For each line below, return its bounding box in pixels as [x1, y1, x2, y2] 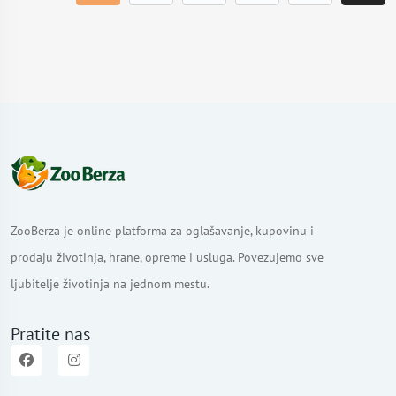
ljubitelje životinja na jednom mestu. [11, 275, 209, 292]
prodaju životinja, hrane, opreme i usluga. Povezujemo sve [11, 248, 324, 265]
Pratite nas [11, 322, 90, 346]
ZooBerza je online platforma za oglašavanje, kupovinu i [11, 222, 314, 239]
